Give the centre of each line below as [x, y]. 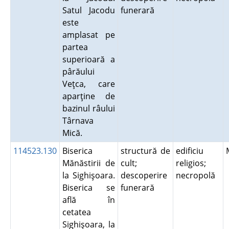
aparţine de [88, 96]
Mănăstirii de [88, 163]
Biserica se [88, 188]
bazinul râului [88, 108]
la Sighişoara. [88, 175]
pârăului [78, 72]
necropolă [197, 175]
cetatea [76, 212]
